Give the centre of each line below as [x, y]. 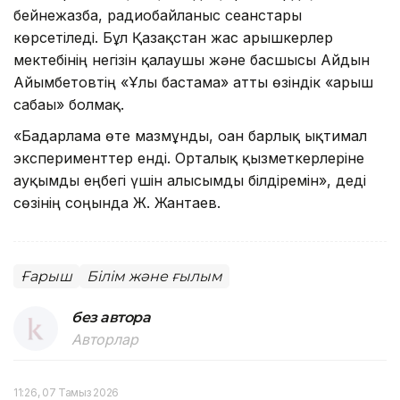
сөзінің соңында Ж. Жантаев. [117, 202]
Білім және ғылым [154, 276]
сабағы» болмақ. [69, 104]
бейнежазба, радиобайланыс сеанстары [158, 15]
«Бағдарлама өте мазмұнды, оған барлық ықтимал [190, 135]
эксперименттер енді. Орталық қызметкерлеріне [189, 158]
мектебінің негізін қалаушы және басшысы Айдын [192, 59]
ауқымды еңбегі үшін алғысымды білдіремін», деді [190, 180]
